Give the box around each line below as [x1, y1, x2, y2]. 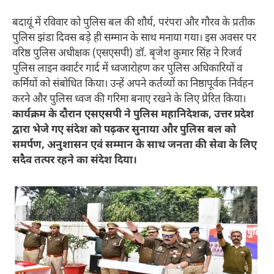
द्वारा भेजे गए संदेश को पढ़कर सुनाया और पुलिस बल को [12, 124, 236, 138]
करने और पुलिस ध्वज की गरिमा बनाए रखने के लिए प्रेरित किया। [12, 93, 246, 107]
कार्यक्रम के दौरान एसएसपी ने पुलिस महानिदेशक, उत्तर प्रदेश [12, 108, 254, 122]
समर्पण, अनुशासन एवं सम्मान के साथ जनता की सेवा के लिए [12, 139, 257, 153]
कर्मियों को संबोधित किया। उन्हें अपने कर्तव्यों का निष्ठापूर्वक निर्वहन [12, 78, 253, 92]
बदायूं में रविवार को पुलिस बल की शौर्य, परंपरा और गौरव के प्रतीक [12, 17, 255, 31]
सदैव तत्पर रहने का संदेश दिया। [12, 154, 137, 168]
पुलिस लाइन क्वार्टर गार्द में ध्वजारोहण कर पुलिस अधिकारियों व [12, 62, 242, 76]
